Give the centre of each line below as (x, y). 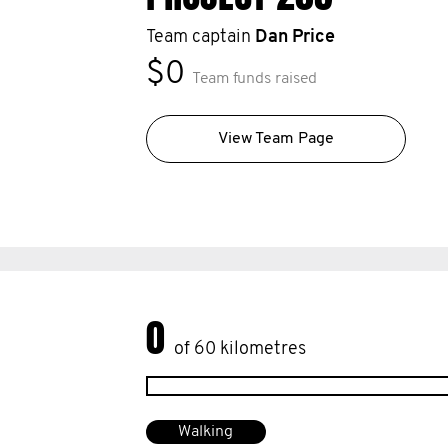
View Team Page (275, 139)
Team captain (200, 37)
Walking (206, 432)
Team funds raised (254, 79)
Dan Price (294, 37)
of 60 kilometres (239, 349)
